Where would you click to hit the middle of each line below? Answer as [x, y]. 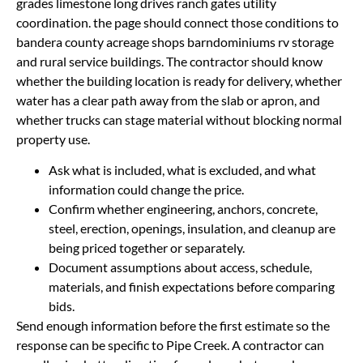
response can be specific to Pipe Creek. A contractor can [170, 344]
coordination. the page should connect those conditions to [177, 22]
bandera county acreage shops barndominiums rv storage [175, 41]
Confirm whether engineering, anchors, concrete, [183, 208]
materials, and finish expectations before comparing [192, 286]
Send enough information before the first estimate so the [173, 325]
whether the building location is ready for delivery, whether [179, 80]
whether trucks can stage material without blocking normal [179, 119]
